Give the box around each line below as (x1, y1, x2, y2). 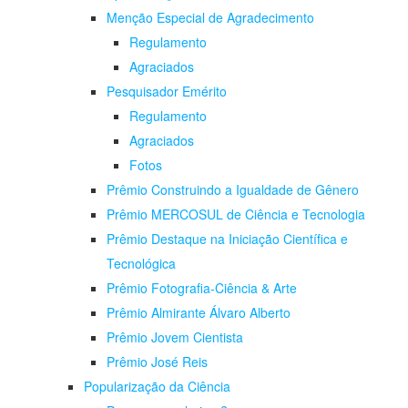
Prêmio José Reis (107, 352, 208, 372)
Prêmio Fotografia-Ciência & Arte (107, 279, 297, 298)
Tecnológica (107, 254, 176, 273)
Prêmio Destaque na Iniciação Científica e (107, 229, 348, 249)
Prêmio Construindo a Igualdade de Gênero (107, 180, 359, 199)
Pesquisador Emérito (107, 82, 227, 101)
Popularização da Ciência (84, 377, 230, 396)
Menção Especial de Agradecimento (107, 8, 314, 27)
